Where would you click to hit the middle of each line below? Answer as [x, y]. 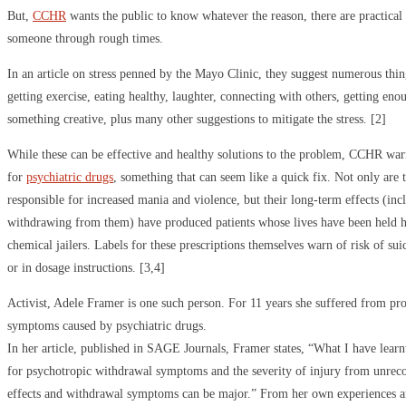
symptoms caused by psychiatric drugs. [107, 325]
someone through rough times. [85, 38]
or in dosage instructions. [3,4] [86, 267]
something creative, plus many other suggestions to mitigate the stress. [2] [197, 119]
